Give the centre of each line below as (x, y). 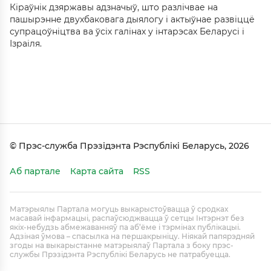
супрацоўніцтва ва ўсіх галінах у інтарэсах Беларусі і (127, 31)
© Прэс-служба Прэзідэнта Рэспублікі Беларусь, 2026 (129, 146)
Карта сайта (97, 171)
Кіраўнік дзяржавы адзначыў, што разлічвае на (114, 7)
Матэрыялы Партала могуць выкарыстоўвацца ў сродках (119, 209)
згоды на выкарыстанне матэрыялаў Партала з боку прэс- (122, 245)
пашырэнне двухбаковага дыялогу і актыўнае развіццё (132, 19)
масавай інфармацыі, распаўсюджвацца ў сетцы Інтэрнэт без (127, 218)
